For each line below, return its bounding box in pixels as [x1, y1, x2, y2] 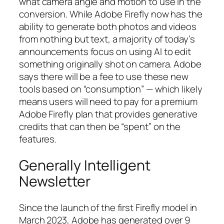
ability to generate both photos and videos [19, 20, 196, 33]
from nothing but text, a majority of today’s [19, 32, 195, 46]
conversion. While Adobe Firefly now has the [19, 7, 202, 21]
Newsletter [19, 171, 90, 191]
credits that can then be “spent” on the [19, 120, 181, 133]
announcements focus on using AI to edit [19, 45, 191, 58]
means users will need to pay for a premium [19, 95, 197, 108]
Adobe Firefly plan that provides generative [19, 107, 197, 121]
